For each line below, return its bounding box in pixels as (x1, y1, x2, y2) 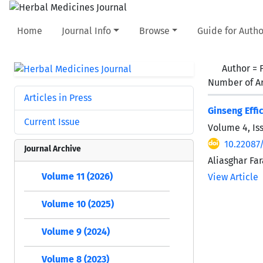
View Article (208, 171, 258, 183)
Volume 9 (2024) (42, 225, 110, 237)
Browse (139, 25, 170, 36)
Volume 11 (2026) (42, 170, 113, 182)
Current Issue (24, 116, 80, 127)
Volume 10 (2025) (42, 198, 114, 210)
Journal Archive (24, 143, 81, 154)
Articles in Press (24, 92, 92, 103)
